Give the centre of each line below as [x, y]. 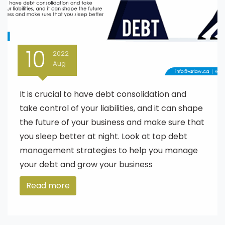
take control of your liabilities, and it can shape [111, 108]
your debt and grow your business [86, 164]
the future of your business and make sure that [112, 122]
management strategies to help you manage [109, 150]
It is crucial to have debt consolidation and [103, 94]
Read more [48, 186]
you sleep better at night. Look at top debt [103, 136]
